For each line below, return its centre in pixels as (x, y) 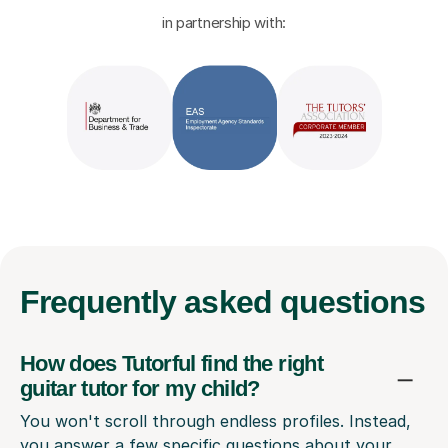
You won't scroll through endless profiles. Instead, (215, 421)
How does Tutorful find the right (171, 364)
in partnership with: (224, 23)
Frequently (102, 302)
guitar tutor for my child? (140, 389)
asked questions (305, 302)
